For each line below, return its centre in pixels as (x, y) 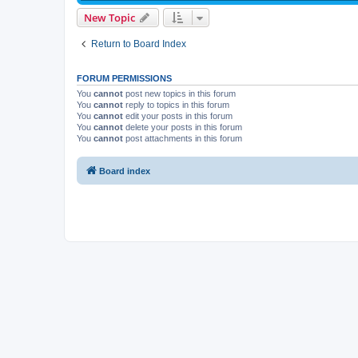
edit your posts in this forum (178, 115)
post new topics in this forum (179, 93)
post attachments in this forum (183, 138)
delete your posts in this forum (183, 127)
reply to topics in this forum (176, 104)
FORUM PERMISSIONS (124, 78)
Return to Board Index (139, 44)
